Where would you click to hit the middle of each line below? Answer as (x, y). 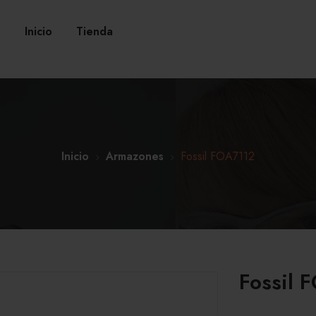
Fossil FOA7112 (218, 156)
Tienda (95, 31)
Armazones (135, 156)
